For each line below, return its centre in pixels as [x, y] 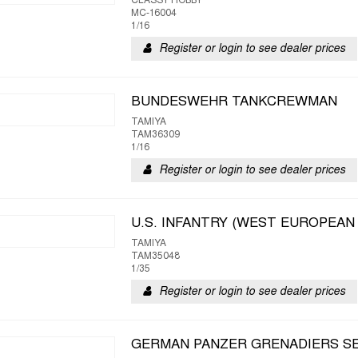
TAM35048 [155, 257]
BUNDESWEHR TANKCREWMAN [234, 102]
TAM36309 [155, 135]
